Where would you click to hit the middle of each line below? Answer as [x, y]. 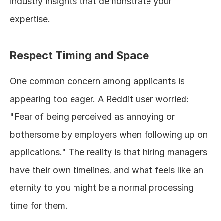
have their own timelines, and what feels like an [107, 170]
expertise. [30, 19]
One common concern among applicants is [97, 81]
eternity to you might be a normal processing [102, 188]
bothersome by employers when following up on [109, 134]
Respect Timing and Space [79, 55]
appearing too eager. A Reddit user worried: [99, 99]
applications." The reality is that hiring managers [109, 152]
